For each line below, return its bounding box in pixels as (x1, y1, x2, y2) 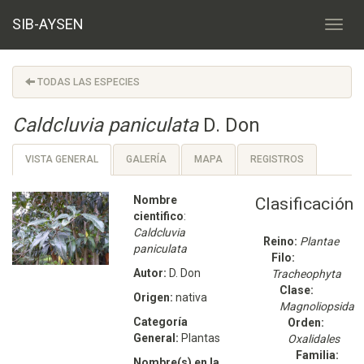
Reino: (262, 235, 297, 248)
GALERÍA (126, 154, 167, 165)
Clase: (279, 284, 314, 297)
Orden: (287, 316, 324, 329)
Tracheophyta (271, 267, 341, 280)
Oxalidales (287, 332, 340, 345)
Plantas (179, 331, 221, 344)
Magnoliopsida (279, 300, 354, 313)
